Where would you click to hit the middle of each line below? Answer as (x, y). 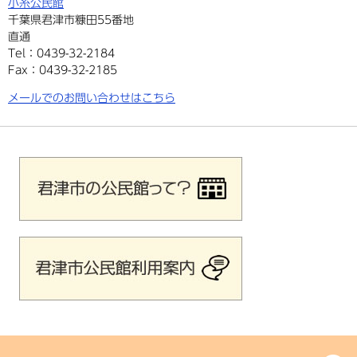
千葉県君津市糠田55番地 (71, 20)
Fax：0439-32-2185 (63, 70)
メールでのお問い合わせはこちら (92, 98)
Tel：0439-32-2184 (61, 53)
